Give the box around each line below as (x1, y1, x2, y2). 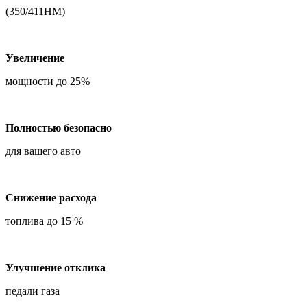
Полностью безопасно (5, 121, 112, 134)
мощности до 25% (5, 75, 90, 87)
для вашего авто (5, 145, 81, 157)
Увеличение (5, 51, 64, 64)
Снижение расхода (5, 191, 97, 204)
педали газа (5, 284, 60, 297)
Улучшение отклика (5, 261, 106, 273)
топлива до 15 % (5, 214, 83, 227)
